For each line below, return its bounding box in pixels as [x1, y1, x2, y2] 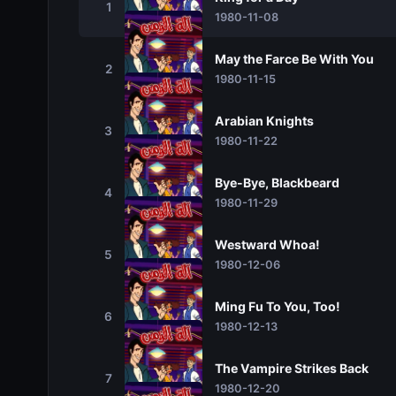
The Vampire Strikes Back [214, 361, 369, 376]
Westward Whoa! [214, 237, 320, 252]
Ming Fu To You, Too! [214, 299, 340, 314]
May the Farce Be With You [214, 51, 374, 66]
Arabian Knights [214, 113, 314, 128]
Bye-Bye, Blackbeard [214, 175, 339, 190]
